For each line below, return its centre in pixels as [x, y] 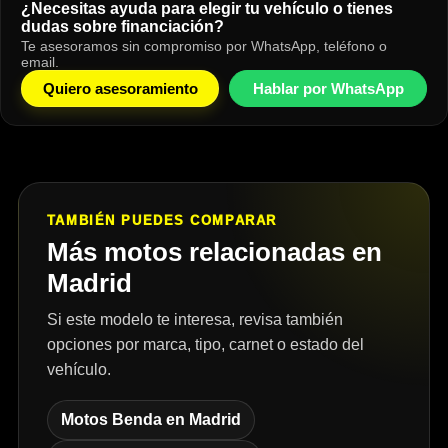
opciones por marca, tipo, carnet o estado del [205, 345]
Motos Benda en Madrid [150, 420]
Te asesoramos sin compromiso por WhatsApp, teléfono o [204, 46]
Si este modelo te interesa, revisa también [194, 320]
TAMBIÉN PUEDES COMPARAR [161, 221]
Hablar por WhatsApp [328, 89]
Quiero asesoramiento [120, 89]
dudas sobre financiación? [122, 27]
